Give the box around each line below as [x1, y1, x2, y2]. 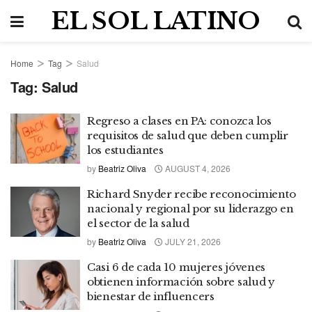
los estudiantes [87, 143, 164, 157]
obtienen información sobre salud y [87, 275, 275, 288]
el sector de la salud [87, 217, 189, 230]
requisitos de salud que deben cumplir [87, 129, 288, 142]
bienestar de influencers [87, 290, 214, 303]
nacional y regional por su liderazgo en [87, 202, 294, 215]
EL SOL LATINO [51, 6, 260, 36]
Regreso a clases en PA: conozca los [87, 114, 272, 127]
